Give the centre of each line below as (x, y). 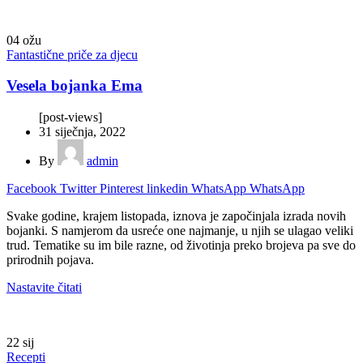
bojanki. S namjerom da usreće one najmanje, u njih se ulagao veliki (180, 231)
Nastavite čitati (44, 288)
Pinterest (122, 189)
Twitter (78, 189)
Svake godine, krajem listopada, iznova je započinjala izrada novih (176, 216)
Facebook (32, 189)
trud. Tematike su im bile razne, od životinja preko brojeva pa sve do (181, 246)
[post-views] (70, 117)
